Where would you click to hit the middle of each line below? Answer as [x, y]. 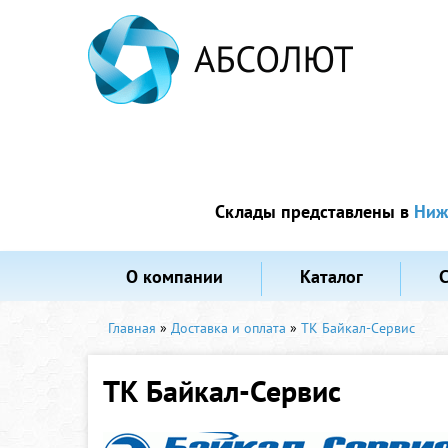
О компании [175, 276]
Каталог [331, 276]
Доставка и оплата [228, 328]
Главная [132, 328]
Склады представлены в [314, 211]
